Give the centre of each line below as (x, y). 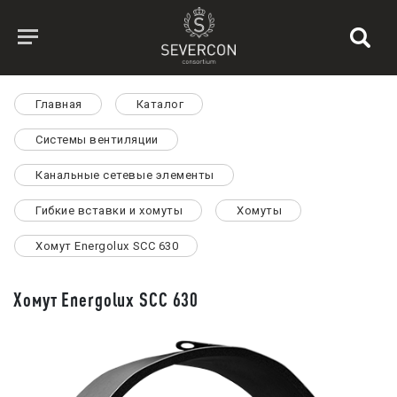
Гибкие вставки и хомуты (109, 210)
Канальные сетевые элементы (125, 175)
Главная (59, 104)
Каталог (160, 104)
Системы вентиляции (97, 140)
